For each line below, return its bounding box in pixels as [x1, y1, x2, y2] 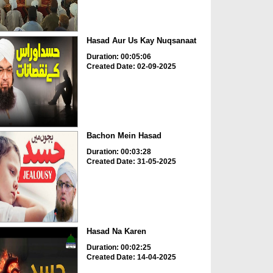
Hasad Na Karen [86, 226, 146, 236]
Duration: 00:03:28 [86, 147, 151, 157]
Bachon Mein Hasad [86, 131, 161, 141]
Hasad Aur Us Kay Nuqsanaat [86, 35, 196, 45]
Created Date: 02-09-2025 [86, 62, 176, 71]
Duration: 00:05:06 [86, 52, 151, 61]
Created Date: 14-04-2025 [86, 252, 176, 261]
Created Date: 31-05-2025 [86, 157, 176, 166]
